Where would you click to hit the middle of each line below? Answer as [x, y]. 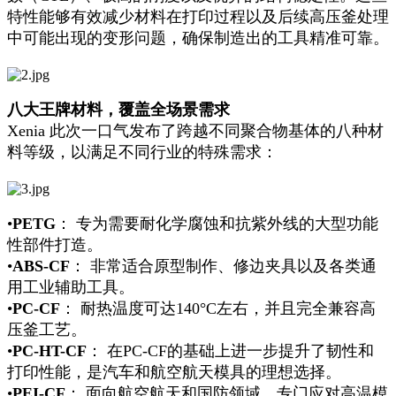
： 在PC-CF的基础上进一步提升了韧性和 [230, 351]
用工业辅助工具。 [71, 288]
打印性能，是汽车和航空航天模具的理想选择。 [174, 373]
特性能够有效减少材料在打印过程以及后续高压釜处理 [198, 17]
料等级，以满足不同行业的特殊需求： [142, 152]
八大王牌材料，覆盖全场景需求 [118, 110]
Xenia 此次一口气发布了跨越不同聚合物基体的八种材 [195, 131]
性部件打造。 [55, 245]
